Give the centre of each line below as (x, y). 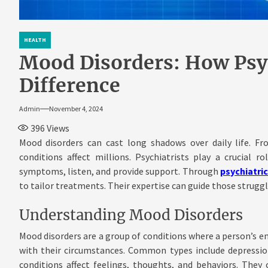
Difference (69, 86)
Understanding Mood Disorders (131, 215)
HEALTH (35, 40)
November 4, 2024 (76, 109)
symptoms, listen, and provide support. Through (120, 171)
